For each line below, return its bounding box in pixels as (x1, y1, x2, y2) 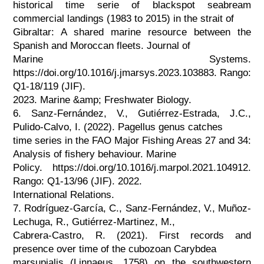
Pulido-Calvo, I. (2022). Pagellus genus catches (12, 121, 223, 133)
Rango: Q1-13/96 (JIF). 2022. (12, 175, 142, 187)
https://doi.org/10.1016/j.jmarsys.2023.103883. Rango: (12, 67, 252, 78)
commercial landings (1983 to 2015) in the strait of (12, 12, 234, 24)
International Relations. (12, 189, 114, 200)
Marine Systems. (12, 53, 252, 65)
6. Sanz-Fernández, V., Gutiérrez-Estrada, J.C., (12, 107, 252, 119)
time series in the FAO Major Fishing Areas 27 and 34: (12, 134, 252, 146)
